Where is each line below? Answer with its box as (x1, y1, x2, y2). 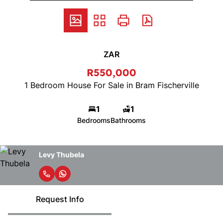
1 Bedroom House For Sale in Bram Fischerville (24, 80, 199, 90)
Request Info (35, 194, 84, 204)
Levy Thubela (39, 150, 84, 159)
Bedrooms (77, 116, 111, 124)
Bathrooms (111, 116, 146, 124)
